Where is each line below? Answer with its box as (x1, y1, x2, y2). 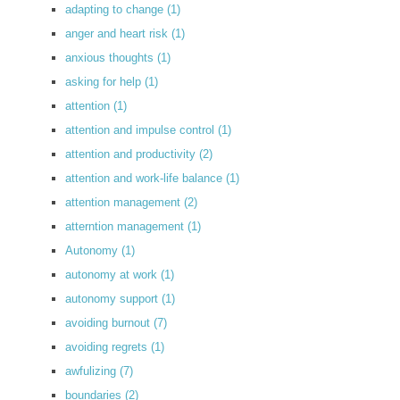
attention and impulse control (65, 122, 218, 137)
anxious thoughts (65, 50, 157, 64)
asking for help (65, 74, 145, 88)
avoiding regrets (65, 339, 151, 354)
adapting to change (65, 2, 167, 16)
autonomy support (65, 291, 162, 305)
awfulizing (65, 363, 120, 378)
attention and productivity (65, 146, 199, 161)
